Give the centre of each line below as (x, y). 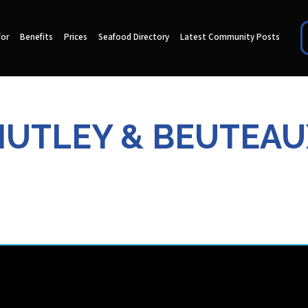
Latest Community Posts (230, 38)
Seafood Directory (133, 38)
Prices (75, 38)
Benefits (36, 38)
